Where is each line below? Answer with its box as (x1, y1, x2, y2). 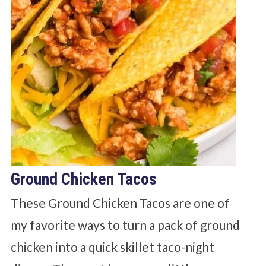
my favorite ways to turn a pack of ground (10, 217, 240, 232)
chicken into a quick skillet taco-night (10, 239, 214, 254)
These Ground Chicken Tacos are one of (10, 195, 230, 210)
